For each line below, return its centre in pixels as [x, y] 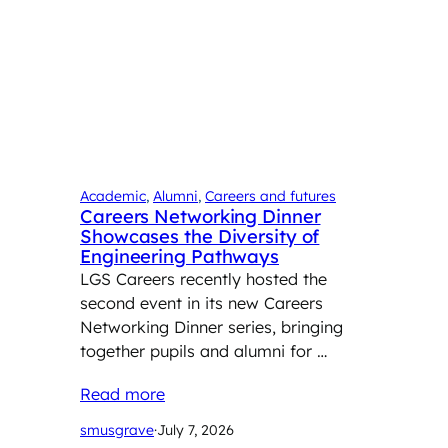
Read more [122, 393]
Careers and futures [270, 195]
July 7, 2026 [195, 429]
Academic [113, 195]
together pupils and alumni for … [203, 350]
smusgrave [117, 429]
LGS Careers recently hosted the [203, 278]
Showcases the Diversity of [200, 236]
